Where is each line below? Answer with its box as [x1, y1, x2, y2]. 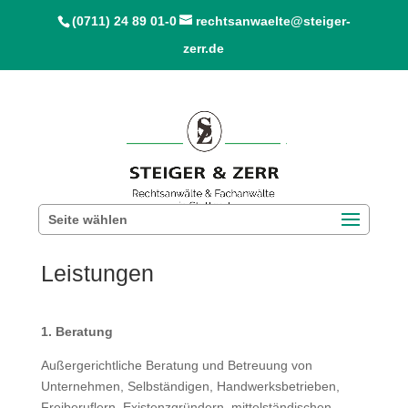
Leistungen [40, 260, 154, 286]
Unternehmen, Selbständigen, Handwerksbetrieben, [40, 379, 340, 393]
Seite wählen [48, 212, 128, 227]
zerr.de [183, 41, 225, 56]
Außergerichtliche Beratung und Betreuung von [40, 358, 312, 372]
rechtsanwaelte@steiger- [195, 14, 351, 28]
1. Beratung [40, 324, 113, 339]
